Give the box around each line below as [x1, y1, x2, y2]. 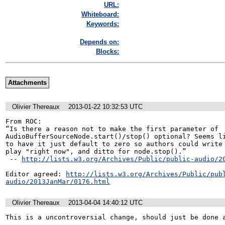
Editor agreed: [6, 170, 66, 178]
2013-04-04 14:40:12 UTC [68, 199, 143, 207]
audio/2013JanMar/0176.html [6, 177, 110, 185]
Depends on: [80, 38, 119, 46]
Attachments [8, 79, 47, 87]
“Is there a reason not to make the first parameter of [6, 125, 218, 133]
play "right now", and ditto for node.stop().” [6, 147, 186, 155]
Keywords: [86, 20, 119, 28]
